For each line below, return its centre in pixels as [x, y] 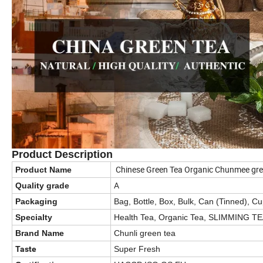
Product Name [43, 169]
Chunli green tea [145, 233]
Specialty [34, 217]
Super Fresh [137, 249]
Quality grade [42, 185]
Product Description [62, 154]
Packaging [36, 201]
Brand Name [40, 233]
